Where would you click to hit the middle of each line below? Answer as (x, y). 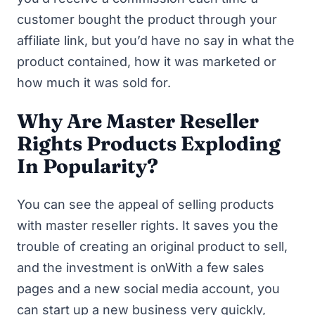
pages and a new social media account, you (148, 288)
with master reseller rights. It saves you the (148, 225)
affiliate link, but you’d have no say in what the (156, 40)
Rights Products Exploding (149, 143)
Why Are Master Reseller (138, 121)
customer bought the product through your (147, 19)
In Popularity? (88, 166)
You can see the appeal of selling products (146, 204)
